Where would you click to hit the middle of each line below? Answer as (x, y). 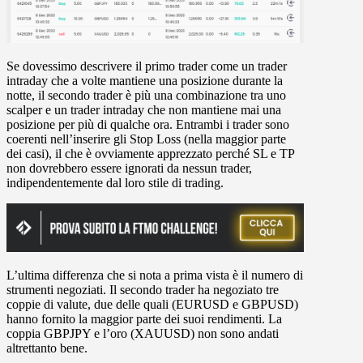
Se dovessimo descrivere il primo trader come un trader (147, 66)
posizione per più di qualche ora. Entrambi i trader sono (148, 125)
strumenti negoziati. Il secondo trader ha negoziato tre (143, 289)
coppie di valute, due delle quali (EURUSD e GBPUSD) (152, 304)
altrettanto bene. (47, 348)
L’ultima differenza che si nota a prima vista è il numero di (155, 275)
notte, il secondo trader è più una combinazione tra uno (146, 96)
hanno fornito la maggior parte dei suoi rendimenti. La (144, 318)
